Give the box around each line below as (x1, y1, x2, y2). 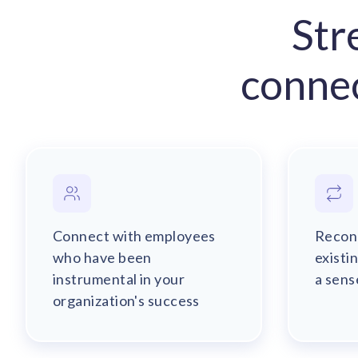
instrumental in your (53, 270, 185, 288)
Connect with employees (53, 227, 216, 245)
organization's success (53, 292, 200, 309)
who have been (53, 249, 152, 266)
